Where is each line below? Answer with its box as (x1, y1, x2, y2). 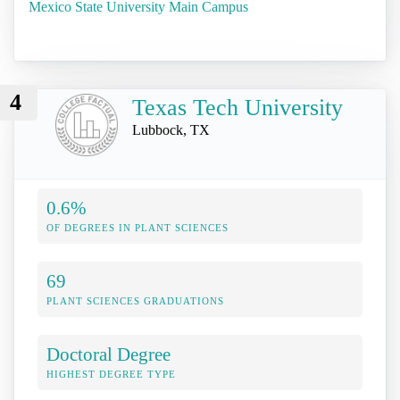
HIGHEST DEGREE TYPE (46, 369, 176, 380)
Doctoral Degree (46, 344, 171, 365)
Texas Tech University (132, 95, 343, 121)
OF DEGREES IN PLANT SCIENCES (46, 222, 229, 234)
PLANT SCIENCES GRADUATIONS (46, 296, 224, 307)
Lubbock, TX (132, 122, 210, 138)
